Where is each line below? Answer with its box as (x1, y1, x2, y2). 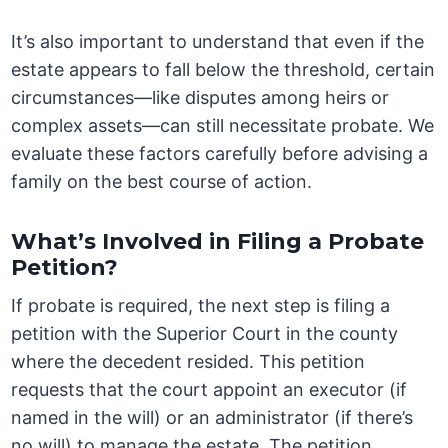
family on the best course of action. (11, 171, 313, 193)
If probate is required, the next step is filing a (11, 295, 391, 317)
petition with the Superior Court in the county (11, 323, 399, 345)
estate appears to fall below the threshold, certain (11, 59, 436, 81)
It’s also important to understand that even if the (11, 31, 425, 53)
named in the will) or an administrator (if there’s (11, 407, 414, 429)
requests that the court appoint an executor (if (11, 379, 408, 401)
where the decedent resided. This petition (11, 351, 366, 373)
